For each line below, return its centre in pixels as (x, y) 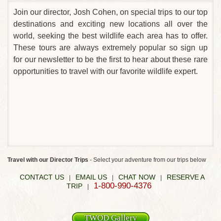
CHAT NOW (137, 177)
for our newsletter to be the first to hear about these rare (110, 60)
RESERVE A (186, 177)
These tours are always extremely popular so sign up (110, 48)
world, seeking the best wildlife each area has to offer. (110, 36)
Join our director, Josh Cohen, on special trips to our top (110, 12)
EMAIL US (91, 177)
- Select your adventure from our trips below (147, 160)
